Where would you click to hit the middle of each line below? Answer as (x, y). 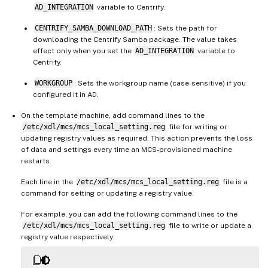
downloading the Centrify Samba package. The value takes (135, 40)
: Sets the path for (185, 28)
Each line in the (48, 182)
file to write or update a (209, 226)
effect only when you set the (83, 51)
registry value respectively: (68, 237)
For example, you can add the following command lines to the (129, 214)
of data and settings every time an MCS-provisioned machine (127, 150)
